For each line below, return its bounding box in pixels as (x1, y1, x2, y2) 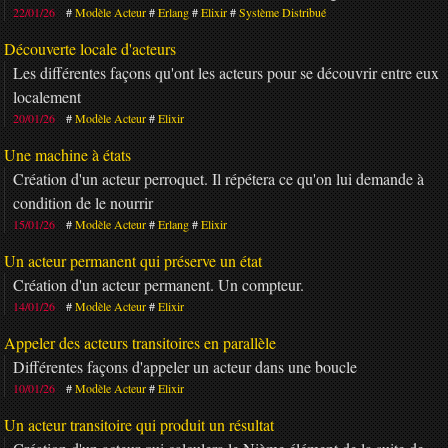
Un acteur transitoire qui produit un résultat (4, 413, 274, 435)
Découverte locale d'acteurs (4, 37, 176, 59)
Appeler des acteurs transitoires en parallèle (4, 331, 276, 353)
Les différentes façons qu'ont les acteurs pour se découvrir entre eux (13, 61, 439, 83)
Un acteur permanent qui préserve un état (4, 249, 262, 271)
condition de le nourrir (13, 191, 153, 213)
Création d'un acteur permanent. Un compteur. (13, 273, 304, 295)
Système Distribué (239, 3, 326, 20)
